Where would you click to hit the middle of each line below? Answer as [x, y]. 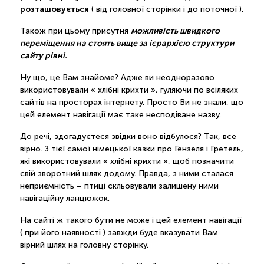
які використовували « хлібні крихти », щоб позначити [127, 161]
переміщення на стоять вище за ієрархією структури [127, 43]
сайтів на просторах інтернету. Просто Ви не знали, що [131, 102]
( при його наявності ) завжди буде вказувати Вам [119, 232]
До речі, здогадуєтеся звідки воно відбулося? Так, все [128, 136]
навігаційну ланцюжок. [65, 198]
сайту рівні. [44, 55]
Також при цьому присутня [75, 31]
